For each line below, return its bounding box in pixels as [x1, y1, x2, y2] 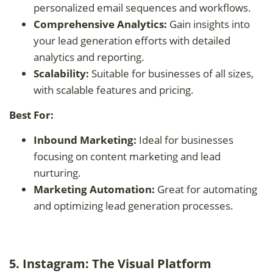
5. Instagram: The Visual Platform [9, 255, 211, 272]
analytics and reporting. [34, 49, 144, 64]
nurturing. [34, 165, 81, 180]
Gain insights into [167, 16, 250, 31]
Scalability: [34, 66, 91, 80]
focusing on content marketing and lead [34, 149, 221, 163]
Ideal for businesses [136, 132, 233, 147]
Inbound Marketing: [34, 132, 136, 147]
